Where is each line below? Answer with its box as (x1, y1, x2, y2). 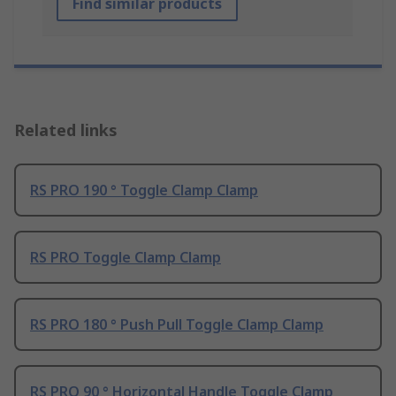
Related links (14, 119, 118, 141)
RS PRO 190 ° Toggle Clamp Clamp (30, 180, 258, 201)
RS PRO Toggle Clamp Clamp (30, 247, 221, 268)
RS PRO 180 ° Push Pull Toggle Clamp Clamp (30, 315, 324, 335)
